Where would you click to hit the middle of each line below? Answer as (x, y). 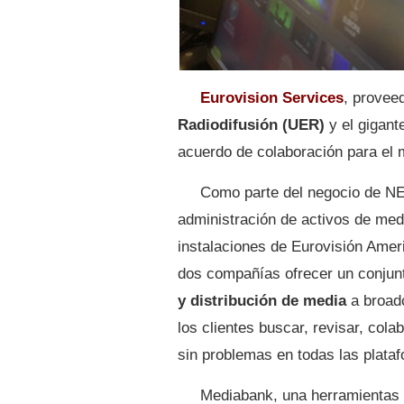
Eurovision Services (272, 97)
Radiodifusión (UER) (251, 124)
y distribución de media (262, 300)
